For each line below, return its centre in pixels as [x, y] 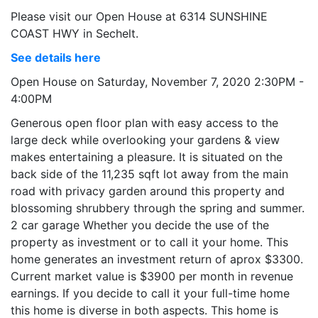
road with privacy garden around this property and [148, 191]
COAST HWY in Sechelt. [75, 33]
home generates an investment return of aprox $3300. [157, 259]
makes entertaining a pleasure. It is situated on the [147, 157]
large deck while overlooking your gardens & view [145, 139]
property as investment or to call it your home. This [149, 242]
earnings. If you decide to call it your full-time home [150, 293]
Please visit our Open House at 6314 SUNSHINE [139, 16]
